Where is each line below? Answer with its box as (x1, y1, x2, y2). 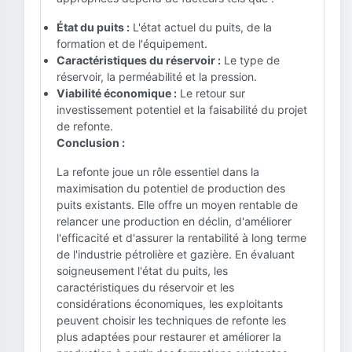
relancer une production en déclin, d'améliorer (57, 214, 291, 228)
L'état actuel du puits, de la (130, 20, 272, 34)
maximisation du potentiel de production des (57, 181, 285, 195)
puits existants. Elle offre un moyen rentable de (57, 198, 298, 211)
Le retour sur (177, 86, 245, 100)
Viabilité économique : (57, 86, 177, 100)
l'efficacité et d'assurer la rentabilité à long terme (57, 231, 306, 244)
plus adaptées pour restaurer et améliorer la (57, 330, 281, 343)
